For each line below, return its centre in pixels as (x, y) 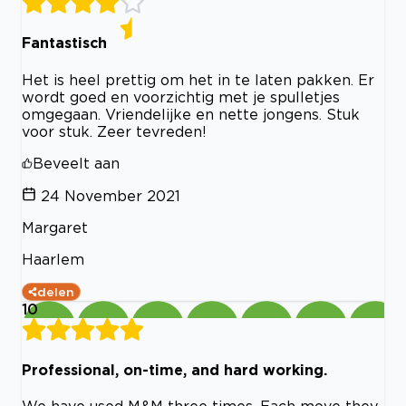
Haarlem (53, 259)
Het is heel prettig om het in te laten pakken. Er (198, 79)
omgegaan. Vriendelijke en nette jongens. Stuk (191, 114)
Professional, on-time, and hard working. (174, 369)
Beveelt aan (76, 163)
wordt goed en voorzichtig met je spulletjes (181, 97)
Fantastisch (64, 43)
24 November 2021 (111, 195)
